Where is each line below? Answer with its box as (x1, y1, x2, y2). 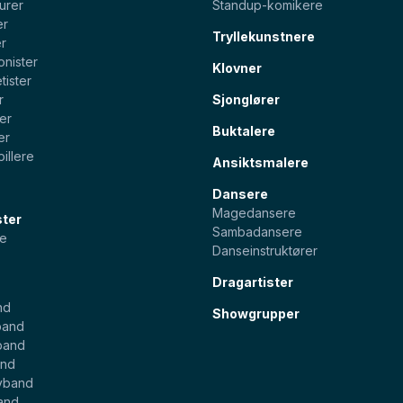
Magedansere (212, 205, 296, 221)
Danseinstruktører (212, 243, 318, 259)
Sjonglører (212, 92, 280, 108)
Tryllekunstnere (212, 29, 315, 45)
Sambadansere (212, 224, 302, 240)
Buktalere (212, 123, 275, 139)
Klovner (212, 60, 262, 76)
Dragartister (212, 274, 293, 291)
